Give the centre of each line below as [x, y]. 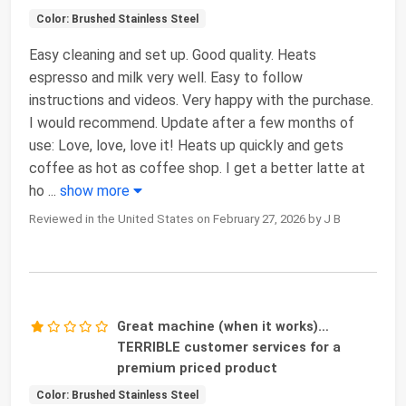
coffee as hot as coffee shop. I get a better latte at [197, 168]
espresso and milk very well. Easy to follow [166, 77]
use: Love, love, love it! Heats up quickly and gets [186, 145]
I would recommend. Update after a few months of [192, 122]
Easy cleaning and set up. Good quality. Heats [173, 54]
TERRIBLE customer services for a [229, 347]
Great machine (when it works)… [223, 326]
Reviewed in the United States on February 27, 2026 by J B [185, 218]
